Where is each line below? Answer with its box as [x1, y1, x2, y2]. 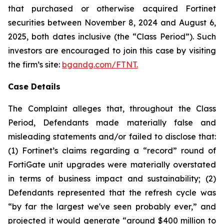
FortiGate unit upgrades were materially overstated [8, 159, 216, 169]
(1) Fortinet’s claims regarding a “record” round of [8, 145, 216, 155]
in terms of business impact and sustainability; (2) [8, 173, 216, 183]
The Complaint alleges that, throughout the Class [8, 103, 216, 113]
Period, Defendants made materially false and [8, 117, 216, 127]
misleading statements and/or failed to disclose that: [8, 131, 216, 141]
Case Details [8, 81, 60, 91]
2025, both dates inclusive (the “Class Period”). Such [8, 31, 216, 41]
